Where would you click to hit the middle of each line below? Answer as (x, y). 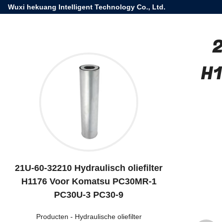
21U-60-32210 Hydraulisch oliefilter (89, 168)
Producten (52, 217)
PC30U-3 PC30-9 (89, 195)
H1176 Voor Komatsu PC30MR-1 (89, 181)
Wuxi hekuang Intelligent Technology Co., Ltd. (87, 7)
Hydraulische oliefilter (108, 217)
